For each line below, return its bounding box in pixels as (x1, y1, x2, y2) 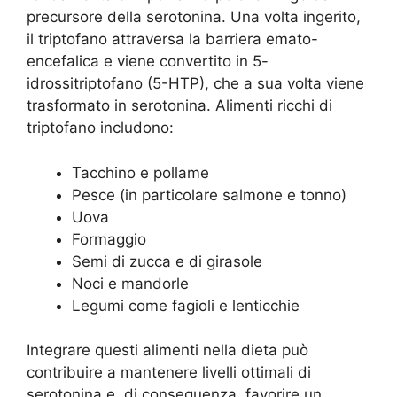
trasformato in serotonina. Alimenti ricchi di (27, 97, 332, 115)
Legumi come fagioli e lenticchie (72, 296, 300, 315)
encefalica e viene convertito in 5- (27, 52, 269, 71)
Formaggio (72, 230, 146, 248)
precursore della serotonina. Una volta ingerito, (27, 8, 361, 27)
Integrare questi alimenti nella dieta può (27, 341, 308, 360)
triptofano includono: (27, 119, 174, 137)
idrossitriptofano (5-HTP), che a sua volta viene (27, 74, 364, 93)
